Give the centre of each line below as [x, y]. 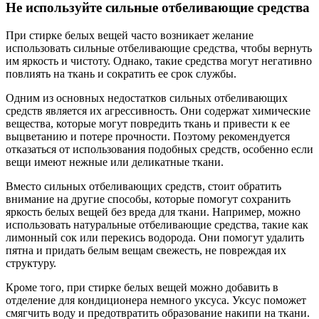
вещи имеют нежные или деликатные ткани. [115, 162]
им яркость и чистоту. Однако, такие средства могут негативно [159, 61]
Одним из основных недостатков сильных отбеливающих [147, 98]
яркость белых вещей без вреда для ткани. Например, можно [153, 212]
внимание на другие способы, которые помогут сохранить [148, 199]
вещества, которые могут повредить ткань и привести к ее [148, 124]
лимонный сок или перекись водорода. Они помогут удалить [155, 238]
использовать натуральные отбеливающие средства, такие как [157, 225]
